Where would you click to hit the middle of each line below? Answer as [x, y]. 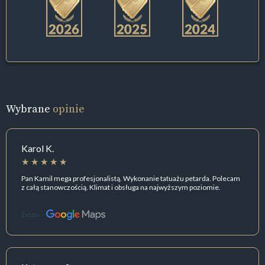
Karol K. [38, 148]
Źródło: [31, 215]
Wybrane [29, 109]
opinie [69, 109]
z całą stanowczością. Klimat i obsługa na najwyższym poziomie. [121, 187]
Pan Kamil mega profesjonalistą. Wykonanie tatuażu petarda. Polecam [131, 178]
